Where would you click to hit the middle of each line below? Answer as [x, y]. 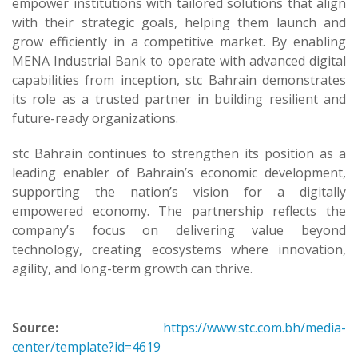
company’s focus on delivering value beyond [179, 230]
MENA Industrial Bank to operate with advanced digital [179, 61]
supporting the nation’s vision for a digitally [179, 192]
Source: [35, 328]
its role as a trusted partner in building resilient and [179, 99]
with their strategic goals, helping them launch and [179, 22]
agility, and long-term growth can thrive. [132, 268]
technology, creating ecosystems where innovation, [179, 249]
